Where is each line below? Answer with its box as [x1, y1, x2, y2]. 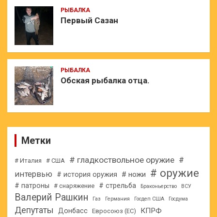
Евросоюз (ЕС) [92, 207, 136, 215]
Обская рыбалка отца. [61, 76, 150, 86]
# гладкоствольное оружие [69, 155, 174, 165]
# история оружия [57, 170, 117, 179]
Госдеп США [134, 196, 164, 202]
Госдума [169, 196, 188, 202]
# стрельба [99, 182, 136, 190]
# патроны [15, 182, 49, 190]
